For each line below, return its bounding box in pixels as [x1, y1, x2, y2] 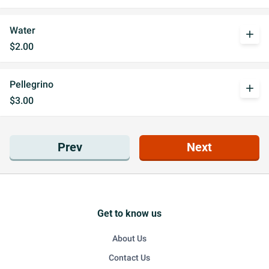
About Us [112, 234, 147, 243]
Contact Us [108, 253, 150, 262]
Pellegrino [10, 79, 53, 90]
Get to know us [97, 208, 162, 219]
